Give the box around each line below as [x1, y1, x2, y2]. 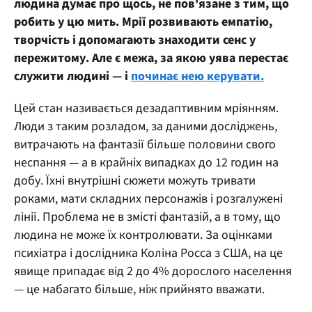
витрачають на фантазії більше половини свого [14, 135, 276, 153]
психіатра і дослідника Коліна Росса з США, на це [14, 244, 283, 262]
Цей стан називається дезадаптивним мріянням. [14, 99, 279, 117]
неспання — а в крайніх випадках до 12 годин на [14, 153, 279, 171]
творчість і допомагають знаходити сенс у [14, 31, 256, 49]
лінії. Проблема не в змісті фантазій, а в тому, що [14, 208, 281, 226]
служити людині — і [14, 67, 131, 85]
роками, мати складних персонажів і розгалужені [14, 189, 283, 208]
